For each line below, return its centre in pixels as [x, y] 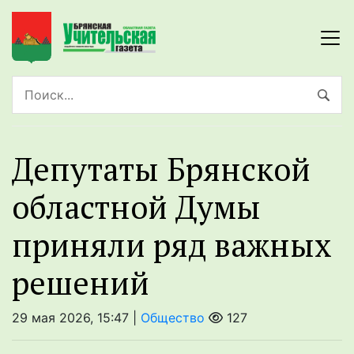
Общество [173, 318]
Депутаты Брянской [161, 169]
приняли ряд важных [172, 245]
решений [81, 283]
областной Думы [136, 207]
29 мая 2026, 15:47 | [76, 318]
